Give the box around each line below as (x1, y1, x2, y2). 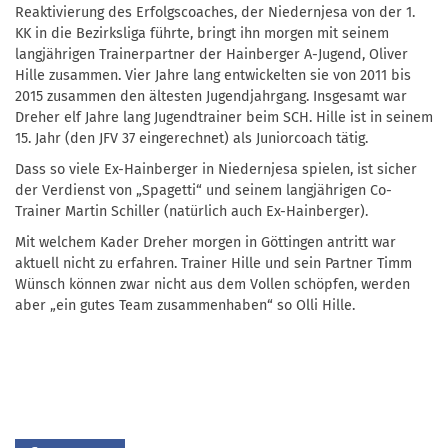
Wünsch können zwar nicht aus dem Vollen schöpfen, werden (15, 275, 410, 293)
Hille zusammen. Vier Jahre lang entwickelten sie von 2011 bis (15, 66, 411, 84)
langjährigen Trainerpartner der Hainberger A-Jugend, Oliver (15, 45, 408, 63)
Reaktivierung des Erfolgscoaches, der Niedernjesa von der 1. (15, 3, 415, 21)
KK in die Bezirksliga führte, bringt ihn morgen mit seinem (15, 24, 389, 42)
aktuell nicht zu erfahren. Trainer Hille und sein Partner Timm (15, 254, 412, 272)
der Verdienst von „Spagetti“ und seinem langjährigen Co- (15, 181, 392, 199)
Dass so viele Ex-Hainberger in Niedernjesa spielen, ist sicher (15, 160, 417, 178)
